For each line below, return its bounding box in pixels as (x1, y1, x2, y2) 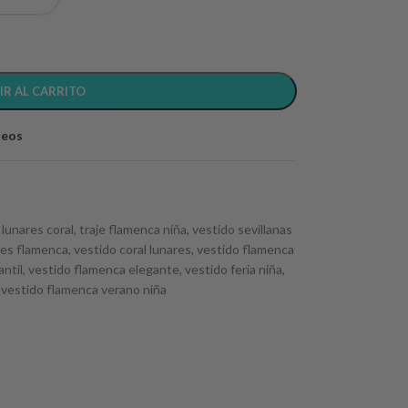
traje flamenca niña (78, 221, 187, 237)
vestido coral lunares (73, 241, 191, 257)
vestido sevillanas (191, 221, 292, 237)
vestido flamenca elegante (27, 261, 179, 277)
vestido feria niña (184, 261, 282, 277)
